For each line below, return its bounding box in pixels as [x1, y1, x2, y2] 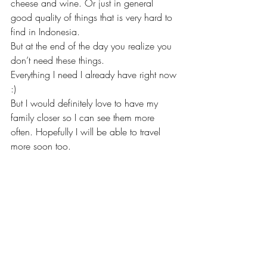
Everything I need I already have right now [11, 67, 179, 81]
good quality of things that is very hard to [11, 10, 175, 24]
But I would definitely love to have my [11, 96, 161, 110]
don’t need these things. [11, 53, 107, 67]
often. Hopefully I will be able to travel [11, 125, 163, 138]
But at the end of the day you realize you [11, 39, 175, 52]
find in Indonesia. [11, 24, 83, 38]
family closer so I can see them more [11, 110, 157, 124]
